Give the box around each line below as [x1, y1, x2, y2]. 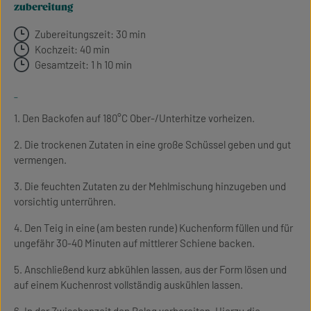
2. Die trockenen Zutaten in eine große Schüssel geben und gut [14, 138, 291, 151]
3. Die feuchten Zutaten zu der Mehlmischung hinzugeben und [14, 180, 286, 192]
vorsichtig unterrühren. [14, 195, 116, 208]
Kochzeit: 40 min [35, 43, 110, 56]
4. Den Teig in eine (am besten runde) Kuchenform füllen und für [14, 221, 293, 234]
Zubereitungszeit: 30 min [35, 28, 146, 40]
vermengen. [14, 153, 67, 166]
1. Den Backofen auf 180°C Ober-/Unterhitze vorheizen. [14, 112, 255, 124]
